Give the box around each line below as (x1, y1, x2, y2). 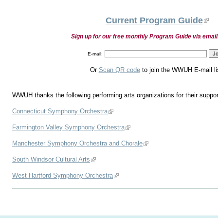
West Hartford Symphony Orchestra (12, 171, 113, 179)
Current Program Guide (105, 15, 203, 25)
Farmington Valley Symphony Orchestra (12, 123, 125, 131)
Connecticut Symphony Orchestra (12, 107, 108, 115)
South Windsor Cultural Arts (12, 155, 91, 163)
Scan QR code (98, 66, 140, 73)
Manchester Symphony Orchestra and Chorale (12, 139, 143, 147)
